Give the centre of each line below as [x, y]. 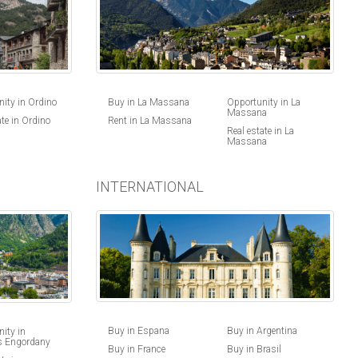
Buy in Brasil [254, 350]
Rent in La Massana [149, 121]
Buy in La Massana [148, 102]
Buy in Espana [138, 331]
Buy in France [136, 350]
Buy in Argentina [262, 331]
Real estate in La [260, 131]
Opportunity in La [263, 102]
